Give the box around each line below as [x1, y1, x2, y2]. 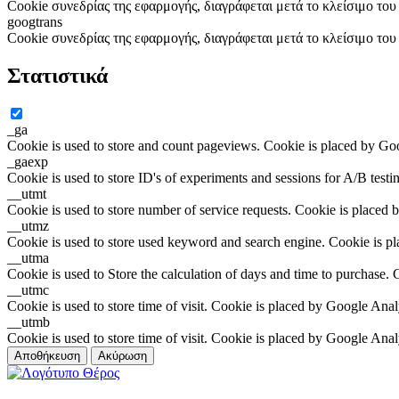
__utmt [7, 186, 46, 202]
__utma [7, 250, 49, 266]
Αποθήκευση [14, 349, 80, 363]
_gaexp [7, 154, 48, 170]
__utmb [7, 314, 50, 330]
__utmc [7, 282, 49, 298]
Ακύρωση [98, 349, 147, 363]
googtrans [7, 13, 62, 29]
